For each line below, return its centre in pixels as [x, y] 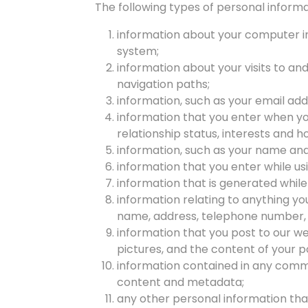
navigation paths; [163, 84]
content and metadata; [180, 282]
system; [138, 51]
